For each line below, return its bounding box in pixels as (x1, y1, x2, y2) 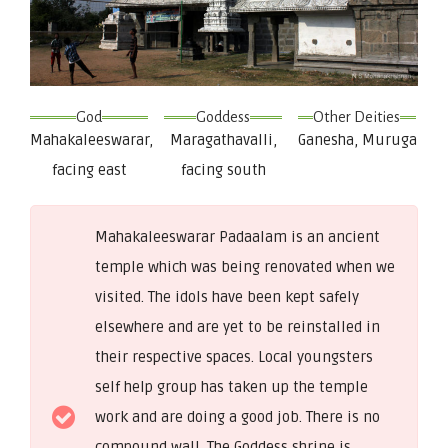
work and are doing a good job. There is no (95, 407, 380, 426)
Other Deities (313, 108, 401, 125)
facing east (51, 160, 127, 179)
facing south (180, 160, 266, 179)
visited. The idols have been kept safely (95, 287, 359, 306)
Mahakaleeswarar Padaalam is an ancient (95, 227, 380, 246)
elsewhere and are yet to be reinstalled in (95, 317, 380, 336)
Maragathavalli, (169, 130, 277, 149)
